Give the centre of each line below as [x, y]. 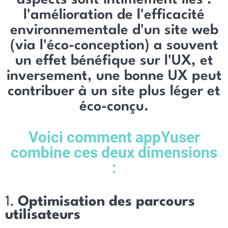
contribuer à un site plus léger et [114, 92]
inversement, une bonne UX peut [114, 76]
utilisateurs [43, 215]
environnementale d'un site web [114, 31]
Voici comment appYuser [114, 137]
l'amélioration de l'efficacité [114, 15]
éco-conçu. [114, 107]
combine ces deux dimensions [114, 152]
